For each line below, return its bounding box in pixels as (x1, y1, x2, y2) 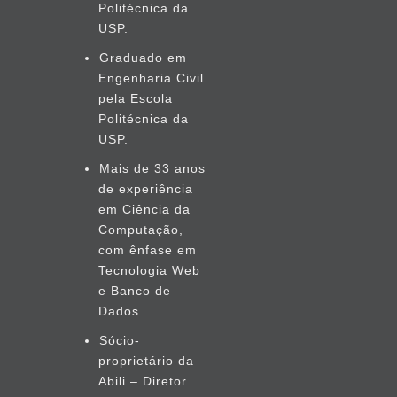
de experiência (98, 182, 193, 196)
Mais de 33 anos (98, 161, 206, 175)
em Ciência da (98, 202, 191, 216)
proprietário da (98, 354, 194, 368)
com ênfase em (98, 243, 197, 257)
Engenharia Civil (98, 71, 204, 85)
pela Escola (98, 91, 173, 105)
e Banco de (98, 284, 171, 298)
